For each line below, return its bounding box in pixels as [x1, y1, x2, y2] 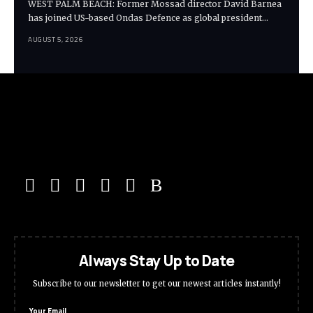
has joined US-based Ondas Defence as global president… [28, 13, 268, 24]
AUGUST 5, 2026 [28, 34, 83, 45]
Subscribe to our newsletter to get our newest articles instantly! [32, 279, 281, 289]
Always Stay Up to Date [78, 251, 235, 271]
